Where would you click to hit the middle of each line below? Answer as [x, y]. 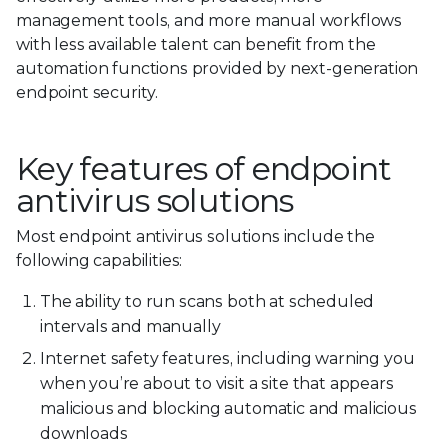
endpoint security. [89, 92]
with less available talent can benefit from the [196, 44]
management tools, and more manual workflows [209, 20]
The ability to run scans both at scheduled [207, 301]
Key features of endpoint [204, 168]
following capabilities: [99, 260]
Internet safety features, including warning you [227, 359]
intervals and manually [130, 326]
